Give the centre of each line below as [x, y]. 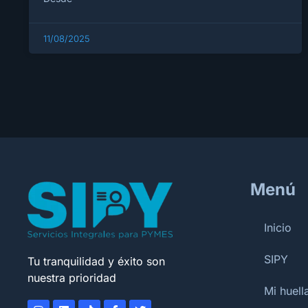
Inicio [278, 228]
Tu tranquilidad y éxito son [96, 261]
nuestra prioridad [72, 277]
